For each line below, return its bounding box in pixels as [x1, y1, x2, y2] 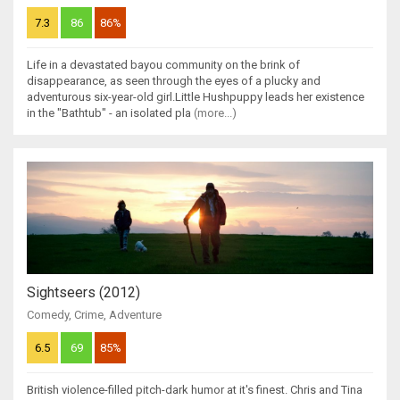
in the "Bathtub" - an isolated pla [27, 106, 194, 121]
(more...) [194, 106, 237, 121]
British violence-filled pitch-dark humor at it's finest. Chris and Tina [27, 383, 362, 397]
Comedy [27, 308, 69, 322]
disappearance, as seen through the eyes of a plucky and [27, 74, 321, 88]
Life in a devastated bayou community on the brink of [27, 58, 300, 72]
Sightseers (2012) [27, 284, 140, 302]
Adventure [109, 308, 162, 322]
